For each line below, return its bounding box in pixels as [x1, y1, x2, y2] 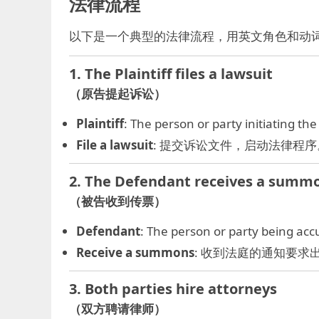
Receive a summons [76, 244, 194, 261]
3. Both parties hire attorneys [69, 279, 277, 298]
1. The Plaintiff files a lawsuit [69, 64, 273, 83]
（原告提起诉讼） [69, 85, 166, 102]
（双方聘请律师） [69, 300, 166, 317]
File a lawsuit [76, 137, 153, 153]
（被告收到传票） [69, 193, 166, 209]
